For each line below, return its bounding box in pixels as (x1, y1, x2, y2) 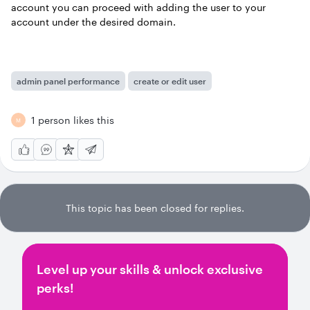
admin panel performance (17, 76, 120, 86)
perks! (37, 280, 74, 295)
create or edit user (134, 76, 206, 86)
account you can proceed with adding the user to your (11, 1, 266, 13)
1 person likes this (31, 114, 114, 126)
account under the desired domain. (11, 16, 176, 28)
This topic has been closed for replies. (66, 202, 244, 214)
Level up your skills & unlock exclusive (37, 262, 263, 277)
